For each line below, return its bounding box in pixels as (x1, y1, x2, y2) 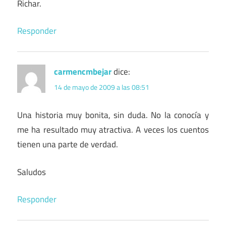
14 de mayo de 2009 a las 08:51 (54, 82, 149, 93)
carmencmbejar (54, 65, 111, 79)
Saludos (17, 165, 46, 179)
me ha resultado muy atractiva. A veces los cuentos (17, 123, 209, 137)
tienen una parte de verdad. (17, 138, 118, 151)
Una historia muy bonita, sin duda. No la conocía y (17, 108, 209, 122)
